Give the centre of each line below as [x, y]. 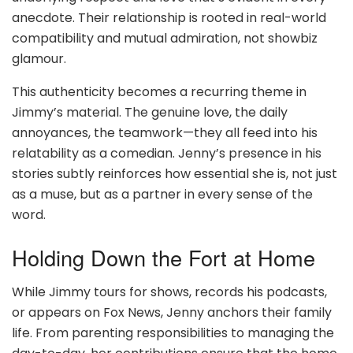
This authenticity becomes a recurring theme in [159, 92]
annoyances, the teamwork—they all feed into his [165, 133]
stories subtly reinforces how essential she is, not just [175, 174]
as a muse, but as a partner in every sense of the [162, 195]
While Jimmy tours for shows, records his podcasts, [169, 292]
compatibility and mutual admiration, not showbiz [165, 39]
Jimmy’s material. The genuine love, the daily [150, 113]
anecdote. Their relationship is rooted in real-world [169, 18]
